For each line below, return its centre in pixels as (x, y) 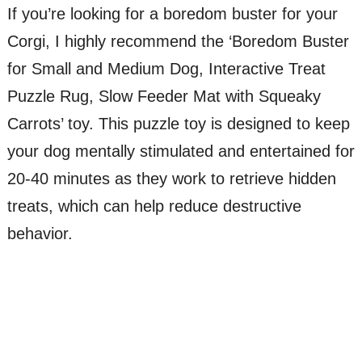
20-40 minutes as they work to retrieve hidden (171, 178)
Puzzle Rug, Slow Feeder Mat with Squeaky (164, 96)
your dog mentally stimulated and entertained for (181, 151)
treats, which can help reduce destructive (154, 206)
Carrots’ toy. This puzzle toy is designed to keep (178, 123)
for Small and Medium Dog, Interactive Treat (166, 68)
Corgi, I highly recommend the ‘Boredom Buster (178, 41)
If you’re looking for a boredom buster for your (172, 13)
